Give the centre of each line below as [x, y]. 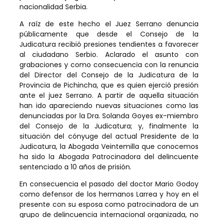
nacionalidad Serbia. [54, 7]
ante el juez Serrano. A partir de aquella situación [109, 96]
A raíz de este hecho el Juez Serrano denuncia [109, 24]
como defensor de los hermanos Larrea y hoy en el [109, 194]
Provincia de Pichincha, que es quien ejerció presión [109, 85]
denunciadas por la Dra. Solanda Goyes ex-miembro [109, 116]
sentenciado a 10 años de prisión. [75, 167]
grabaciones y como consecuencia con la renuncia [109, 65]
